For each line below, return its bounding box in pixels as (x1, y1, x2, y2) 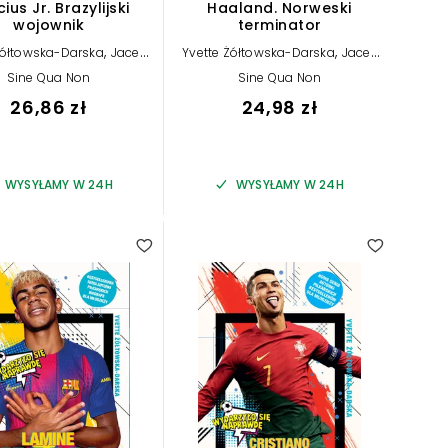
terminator (237, 15, 322, 36)
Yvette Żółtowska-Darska (182, 44, 335, 62)
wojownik (13, 15, 84, 36)
